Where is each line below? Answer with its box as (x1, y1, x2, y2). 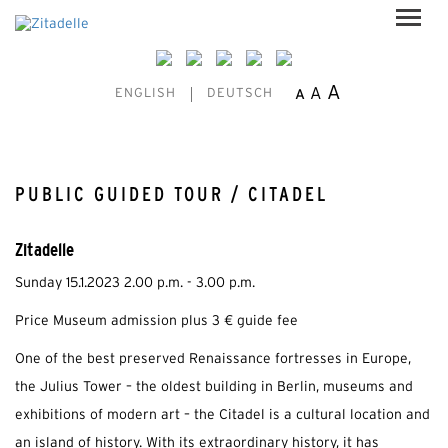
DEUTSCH (206, 88, 273, 100)
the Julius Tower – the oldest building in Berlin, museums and (15, 381, 413, 394)
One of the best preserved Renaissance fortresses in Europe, (15, 353, 411, 366)
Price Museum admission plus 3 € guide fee (15, 315, 298, 328)
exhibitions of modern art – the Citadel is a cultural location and (15, 409, 430, 422)
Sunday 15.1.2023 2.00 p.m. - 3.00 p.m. (15, 277, 255, 290)
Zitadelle (15, 240, 74, 260)
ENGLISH (114, 88, 176, 100)
